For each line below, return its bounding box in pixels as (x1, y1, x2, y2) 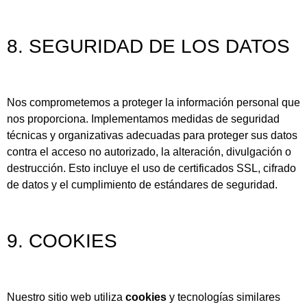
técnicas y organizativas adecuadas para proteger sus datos (7, 130, 297, 142)
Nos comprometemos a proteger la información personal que (7, 97, 300, 109)
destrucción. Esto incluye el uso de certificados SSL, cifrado (7, 162, 296, 175)
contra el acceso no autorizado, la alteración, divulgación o (7, 146, 291, 158)
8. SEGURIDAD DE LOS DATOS (7, 35, 290, 57)
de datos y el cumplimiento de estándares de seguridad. (7, 179, 278, 191)
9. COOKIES (7, 230, 117, 251)
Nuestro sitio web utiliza (7, 291, 125, 304)
